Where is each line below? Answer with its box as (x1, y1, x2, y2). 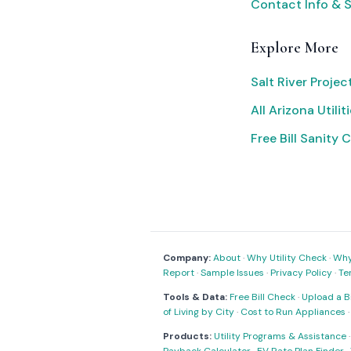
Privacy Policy (270, 266, 332, 279)
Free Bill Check (230, 291, 295, 303)
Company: (163, 251, 211, 264)
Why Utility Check (247, 251, 327, 264)
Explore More (251, 38, 338, 57)
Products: (163, 330, 212, 342)
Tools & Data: (163, 291, 227, 303)
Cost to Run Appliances (241, 306, 346, 318)
